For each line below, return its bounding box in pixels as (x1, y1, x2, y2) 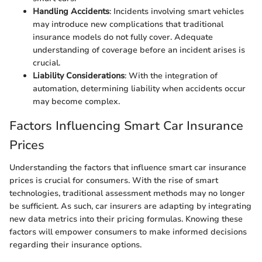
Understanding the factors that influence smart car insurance (9, 161, 246, 173)
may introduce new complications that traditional (33, 19, 223, 30)
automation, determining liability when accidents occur (33, 83, 246, 95)
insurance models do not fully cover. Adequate (33, 32, 213, 43)
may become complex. (33, 96, 120, 108)
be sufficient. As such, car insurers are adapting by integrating (9, 200, 251, 212)
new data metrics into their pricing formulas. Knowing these (9, 213, 243, 225)
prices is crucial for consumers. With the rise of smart (9, 174, 218, 186)
